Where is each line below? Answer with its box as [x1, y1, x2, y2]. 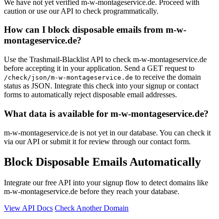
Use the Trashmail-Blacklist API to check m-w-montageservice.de [4, 55, 207, 64]
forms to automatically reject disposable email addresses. [4, 90, 177, 99]
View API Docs [4, 204, 53, 213]
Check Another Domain [55, 204, 129, 213]
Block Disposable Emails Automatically [4, 155, 201, 169]
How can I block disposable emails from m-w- [4, 24, 186, 35]
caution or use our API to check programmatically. [4, 6, 158, 15]
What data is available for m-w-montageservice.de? [4, 108, 209, 119]
